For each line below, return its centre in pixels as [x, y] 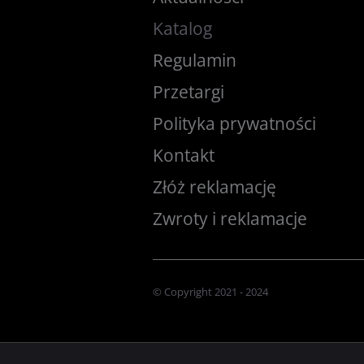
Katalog [182, 28]
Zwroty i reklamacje [230, 219]
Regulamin [195, 60]
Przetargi [188, 92]
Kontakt [184, 155]
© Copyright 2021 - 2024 [210, 292]
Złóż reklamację [214, 187]
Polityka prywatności [234, 123]
